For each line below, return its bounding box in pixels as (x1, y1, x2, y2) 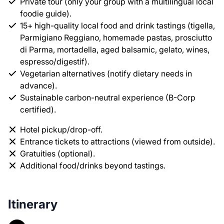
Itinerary (8, 196, 57, 211)
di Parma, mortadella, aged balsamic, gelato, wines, (20, 44, 209, 54)
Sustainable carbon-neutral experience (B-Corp (20, 92, 195, 102)
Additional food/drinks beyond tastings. (20, 160, 165, 170)
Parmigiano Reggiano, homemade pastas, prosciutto (20, 32, 212, 42)
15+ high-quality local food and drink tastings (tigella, (20, 20, 215, 30)
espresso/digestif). (20, 56, 89, 66)
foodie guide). (20, 8, 71, 18)
